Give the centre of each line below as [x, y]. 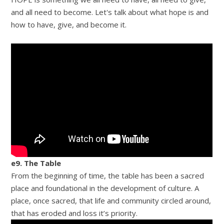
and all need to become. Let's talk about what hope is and [110, 12]
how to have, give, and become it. [69, 24]
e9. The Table [36, 163]
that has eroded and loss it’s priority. [74, 213]
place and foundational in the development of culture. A [105, 188]
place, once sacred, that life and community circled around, [111, 200]
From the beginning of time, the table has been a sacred [108, 175]
